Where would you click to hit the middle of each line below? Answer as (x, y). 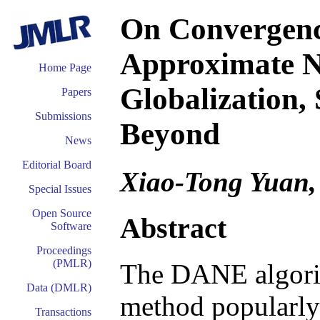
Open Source (62, 213)
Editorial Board (57, 165)
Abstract (173, 228)
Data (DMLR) (59, 287)
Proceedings (64, 250)
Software (71, 226)
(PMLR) (72, 263)
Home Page (65, 67)
